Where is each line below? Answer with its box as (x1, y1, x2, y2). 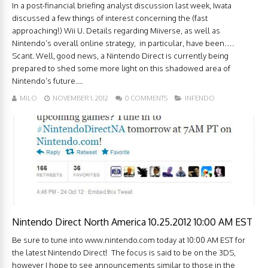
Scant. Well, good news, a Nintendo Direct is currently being (12, 51, 229, 61)
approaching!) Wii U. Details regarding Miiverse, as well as (12, 26, 220, 36)
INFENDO (185, 94, 215, 103)
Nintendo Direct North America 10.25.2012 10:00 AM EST (12, 216, 252, 229)
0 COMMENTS (125, 94, 167, 103)
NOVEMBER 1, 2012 (53, 94, 108, 103)
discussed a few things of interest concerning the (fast (12, 13, 208, 23)
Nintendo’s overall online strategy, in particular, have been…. (12, 38, 234, 48)
